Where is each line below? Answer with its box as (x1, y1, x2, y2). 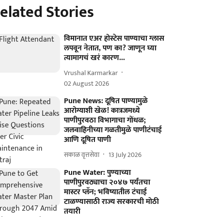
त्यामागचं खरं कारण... (64, 51, 125, 64)
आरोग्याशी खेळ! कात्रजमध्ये (64, 104, 140, 117)
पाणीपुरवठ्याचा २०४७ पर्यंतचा (64, 176, 151, 189)
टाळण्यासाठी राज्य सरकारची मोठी (64, 195, 159, 208)
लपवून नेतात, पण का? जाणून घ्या (64, 42, 157, 55)
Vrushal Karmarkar (64, 67, 118, 78)
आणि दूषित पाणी (64, 133, 111, 146)
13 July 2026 (108, 149, 142, 160)
